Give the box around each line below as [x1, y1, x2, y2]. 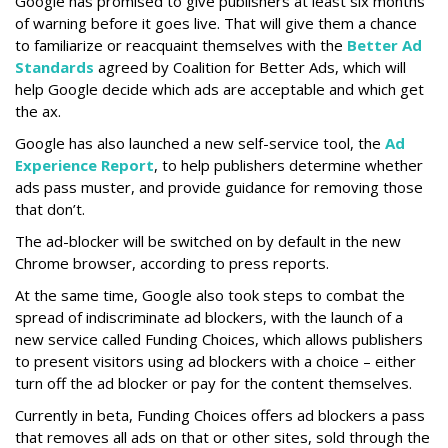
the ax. [15, 101, 61, 121]
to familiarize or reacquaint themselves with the [15, 35, 347, 55]
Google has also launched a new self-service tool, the [15, 133, 385, 153]
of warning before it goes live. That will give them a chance [15, 13, 417, 33]
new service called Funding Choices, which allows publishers [15, 329, 423, 349]
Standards [15, 57, 94, 77]
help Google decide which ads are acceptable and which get [15, 79, 424, 99]
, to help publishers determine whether [154, 155, 423, 175]
